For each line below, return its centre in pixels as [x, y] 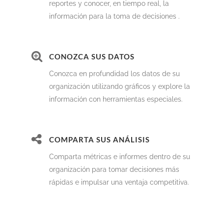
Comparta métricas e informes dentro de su [120, 157]
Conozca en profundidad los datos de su [114, 74]
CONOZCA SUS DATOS [92, 57]
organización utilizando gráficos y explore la [120, 87]
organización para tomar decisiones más [114, 170]
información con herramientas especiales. [116, 99]
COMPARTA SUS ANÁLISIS [99, 140]
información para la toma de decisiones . [114, 16]
